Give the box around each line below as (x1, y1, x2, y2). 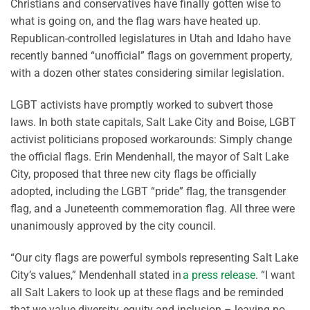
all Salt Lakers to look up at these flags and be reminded (10, 285, 284, 299)
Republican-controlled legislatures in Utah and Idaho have (10, 32, 291, 46)
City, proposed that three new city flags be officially (10, 167, 257, 181)
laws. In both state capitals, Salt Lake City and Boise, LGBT (10, 115, 296, 129)
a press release (183, 268, 255, 282)
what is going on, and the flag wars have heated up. (10, 15, 261, 28)
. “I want (255, 268, 295, 282)
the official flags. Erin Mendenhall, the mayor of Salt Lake (10, 149, 289, 163)
